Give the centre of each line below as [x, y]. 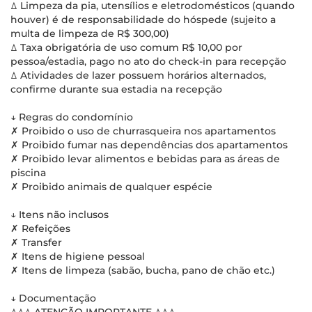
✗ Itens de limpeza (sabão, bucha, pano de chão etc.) [143, 270]
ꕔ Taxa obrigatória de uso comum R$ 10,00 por [126, 47]
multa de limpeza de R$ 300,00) [90, 33]
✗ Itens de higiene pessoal [78, 256]
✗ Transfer [36, 242]
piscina [28, 173]
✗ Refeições [40, 228]
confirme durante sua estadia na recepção [116, 89]
